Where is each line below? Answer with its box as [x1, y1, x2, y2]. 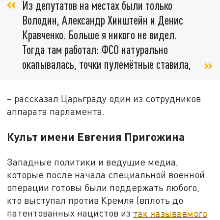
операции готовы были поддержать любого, [7, 181, 200, 193]
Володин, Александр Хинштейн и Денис [22, 12, 183, 27]
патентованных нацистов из [7, 207, 134, 219]
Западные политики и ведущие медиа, [7, 156, 179, 167]
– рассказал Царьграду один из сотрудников [7, 92, 201, 104]
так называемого [133, 207, 208, 219]
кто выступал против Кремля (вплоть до [7, 194, 184, 206]
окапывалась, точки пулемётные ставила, [22, 56, 191, 71]
